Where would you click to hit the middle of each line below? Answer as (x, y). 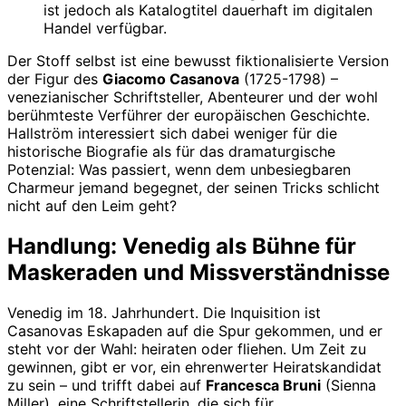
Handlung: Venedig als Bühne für (182, 246)
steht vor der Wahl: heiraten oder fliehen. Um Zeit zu (187, 348)
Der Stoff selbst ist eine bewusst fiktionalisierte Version (198, 60)
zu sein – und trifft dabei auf (106, 385)
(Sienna (348, 385)
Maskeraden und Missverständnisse (198, 272)
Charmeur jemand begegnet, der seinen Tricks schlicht (193, 187)
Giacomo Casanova (171, 78)
